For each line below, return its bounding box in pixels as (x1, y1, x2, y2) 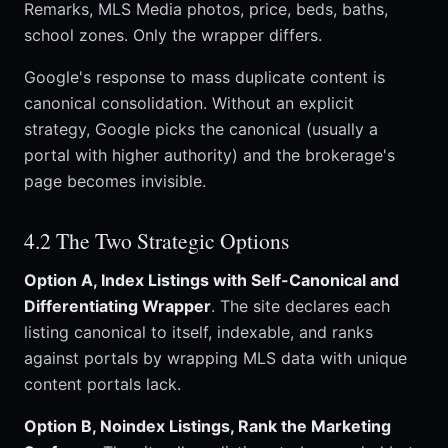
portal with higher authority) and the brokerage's (24, 145, 395, 166)
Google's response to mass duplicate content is (24, 67, 385, 88)
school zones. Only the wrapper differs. (24, 25, 322, 46)
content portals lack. (24, 374, 181, 395)
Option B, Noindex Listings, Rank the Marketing (24, 416, 391, 437)
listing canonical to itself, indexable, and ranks (24, 322, 373, 343)
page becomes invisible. (24, 171, 206, 192)
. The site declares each (211, 296, 390, 317)
